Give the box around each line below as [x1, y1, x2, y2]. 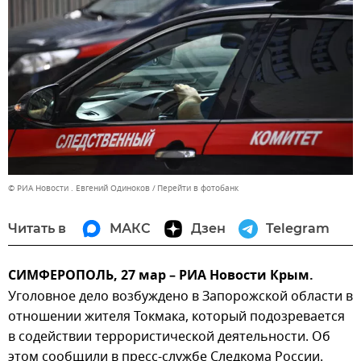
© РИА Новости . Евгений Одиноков [8, 181, 150, 194]
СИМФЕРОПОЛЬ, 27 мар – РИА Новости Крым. [8, 265, 313, 287]
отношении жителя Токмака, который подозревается [8, 306, 345, 326]
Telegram [266, 220, 330, 236]
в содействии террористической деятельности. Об [8, 326, 330, 346]
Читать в [8, 220, 66, 236]
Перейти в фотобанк [157, 181, 239, 194]
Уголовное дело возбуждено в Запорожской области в [8, 286, 353, 306]
